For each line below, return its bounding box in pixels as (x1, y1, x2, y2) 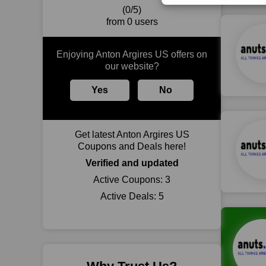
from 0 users (106, 17, 158, 27)
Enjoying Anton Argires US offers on (56, 49, 207, 59)
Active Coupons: (93, 175, 165, 185)
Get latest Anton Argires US (74, 129, 189, 140)
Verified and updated (85, 158, 179, 168)
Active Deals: (100, 191, 159, 201)
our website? (104, 61, 159, 71)
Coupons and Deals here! (78, 141, 186, 151)
